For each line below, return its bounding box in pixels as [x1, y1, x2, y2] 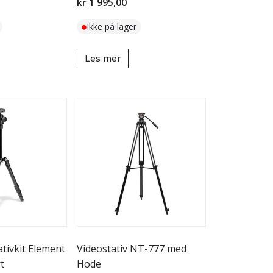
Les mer [85, 53, 121, 64]
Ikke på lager [87, 21, 136, 32]
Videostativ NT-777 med [77, 242, 186, 255]
